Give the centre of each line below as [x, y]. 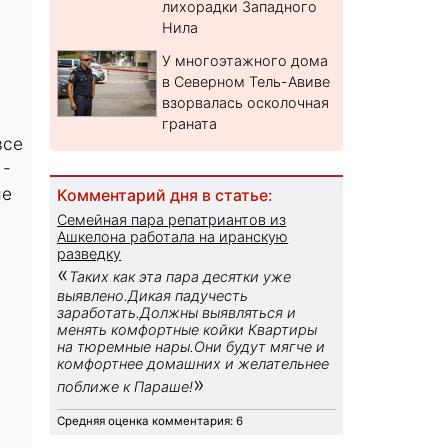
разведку [89, 254]
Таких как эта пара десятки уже [180, 277]
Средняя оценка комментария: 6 [150, 421]
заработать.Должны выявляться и [177, 313]
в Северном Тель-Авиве [246, 82]
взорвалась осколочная [246, 103]
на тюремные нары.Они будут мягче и [191, 347]
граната [190, 124]
